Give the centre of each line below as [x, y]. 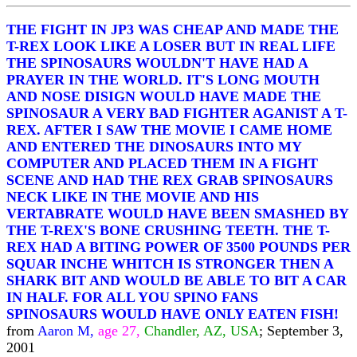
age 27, [119, 331]
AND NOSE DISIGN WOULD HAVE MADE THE [164, 96]
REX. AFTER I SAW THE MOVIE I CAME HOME [169, 130]
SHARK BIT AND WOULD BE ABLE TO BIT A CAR [177, 280]
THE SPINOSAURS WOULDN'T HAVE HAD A [157, 63]
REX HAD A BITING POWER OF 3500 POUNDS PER [178, 247]
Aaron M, [68, 331]
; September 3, [301, 331]
